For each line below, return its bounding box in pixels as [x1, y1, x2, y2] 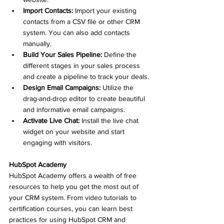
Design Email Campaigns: [23, 83, 100, 91]
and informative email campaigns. [23, 105, 125, 113]
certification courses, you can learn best [9, 204, 134, 212]
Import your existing [73, 6, 138, 14]
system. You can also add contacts [23, 28, 132, 36]
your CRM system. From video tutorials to [9, 193, 138, 201]
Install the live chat [79, 116, 140, 124]
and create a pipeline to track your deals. [23, 72, 149, 80]
